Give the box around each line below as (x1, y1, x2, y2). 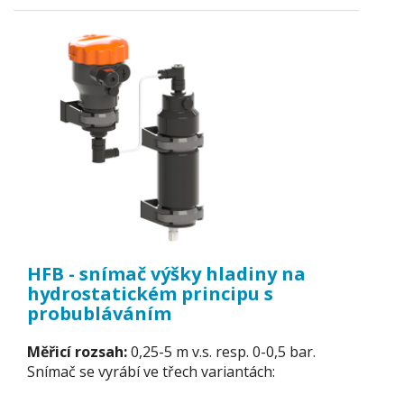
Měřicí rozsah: (27, 342, 131, 362)
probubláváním (27, 300, 171, 326)
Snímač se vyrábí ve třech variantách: (27, 362, 275, 381)
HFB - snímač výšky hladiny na (27, 261, 306, 286)
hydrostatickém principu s (27, 280, 273, 306)
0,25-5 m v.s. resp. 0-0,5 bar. (131, 342, 316, 362)
